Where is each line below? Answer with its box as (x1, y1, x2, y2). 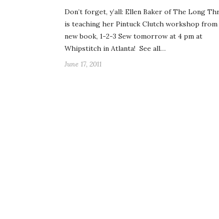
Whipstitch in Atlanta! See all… (65, 44, 166, 53)
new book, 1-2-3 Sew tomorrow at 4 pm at (65, 32, 202, 41)
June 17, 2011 (65, 60, 102, 69)
